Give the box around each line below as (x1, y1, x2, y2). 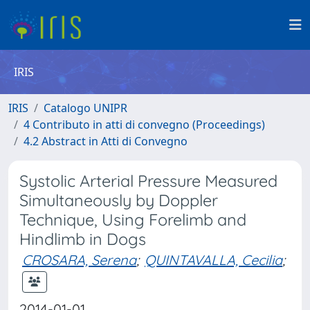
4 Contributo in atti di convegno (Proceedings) (24, 117, 265, 132)
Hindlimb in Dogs (19, 229, 146, 249)
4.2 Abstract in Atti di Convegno (24, 134, 188, 149)
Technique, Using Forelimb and (19, 210, 246, 230)
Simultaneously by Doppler (19, 190, 218, 210)
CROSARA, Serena (22, 251, 136, 268)
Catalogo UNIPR (44, 100, 127, 116)
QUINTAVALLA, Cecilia (145, 251, 282, 268)
